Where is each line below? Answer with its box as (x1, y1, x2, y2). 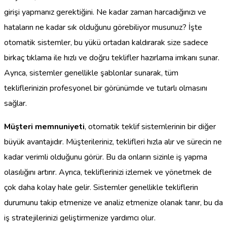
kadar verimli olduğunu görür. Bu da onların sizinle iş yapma (4, 151, 207, 163)
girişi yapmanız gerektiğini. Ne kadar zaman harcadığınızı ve (4, 6, 206, 18)
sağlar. (4, 97, 27, 109)
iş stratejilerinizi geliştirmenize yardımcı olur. (4, 212, 156, 223)
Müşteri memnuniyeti (4, 121, 85, 132)
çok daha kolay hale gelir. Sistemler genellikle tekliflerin (4, 181, 198, 193)
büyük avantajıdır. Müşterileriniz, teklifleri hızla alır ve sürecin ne (4, 136, 222, 147)
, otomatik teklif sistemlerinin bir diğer (85, 121, 216, 132)
